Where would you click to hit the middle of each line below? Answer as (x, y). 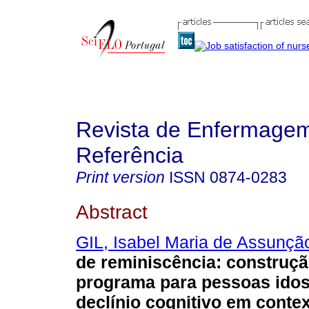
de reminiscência (146, 262)
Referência (130, 155)
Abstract (112, 211)
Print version (120, 177)
